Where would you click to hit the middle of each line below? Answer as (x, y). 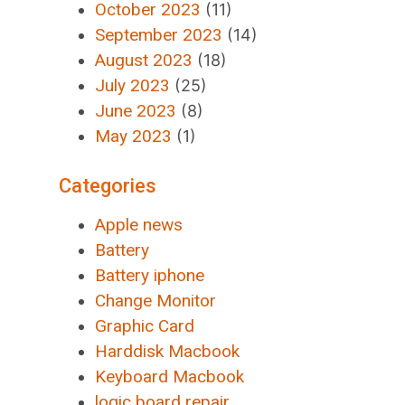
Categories (108, 186)
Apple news (139, 225)
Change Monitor (156, 301)
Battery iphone (150, 275)
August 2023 (144, 60)
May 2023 (134, 136)
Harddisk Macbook (168, 351)
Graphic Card (145, 326)
